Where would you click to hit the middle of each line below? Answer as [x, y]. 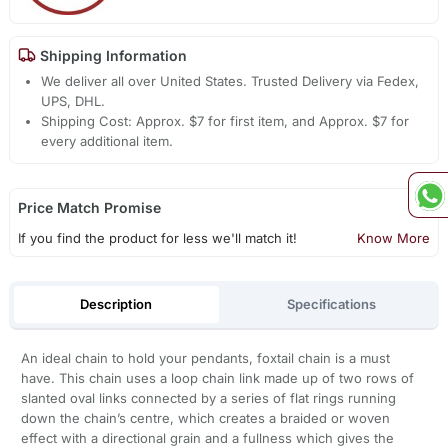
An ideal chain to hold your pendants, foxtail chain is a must [205, 358]
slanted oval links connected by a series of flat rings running [208, 398]
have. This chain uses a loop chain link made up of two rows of [217, 378]
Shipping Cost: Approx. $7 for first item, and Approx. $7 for [225, 121]
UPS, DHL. [73, 101]
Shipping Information [111, 55]
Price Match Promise [89, 208]
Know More [394, 238]
